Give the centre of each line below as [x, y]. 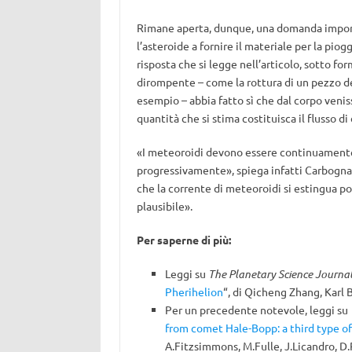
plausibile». [164, 206]
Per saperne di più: [183, 240]
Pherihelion [194, 291]
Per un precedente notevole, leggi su [257, 310]
